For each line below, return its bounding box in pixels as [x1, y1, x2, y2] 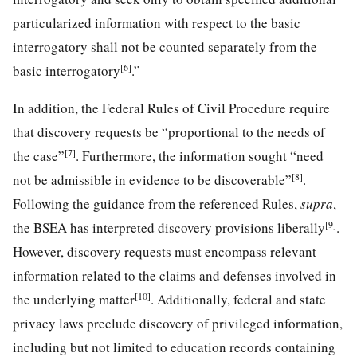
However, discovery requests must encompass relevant [13, 241, 316, 261]
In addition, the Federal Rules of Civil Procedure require [13, 98, 330, 117]
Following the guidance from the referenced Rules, [13, 194, 300, 213]
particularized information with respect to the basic [13, 13, 300, 32]
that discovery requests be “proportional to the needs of [13, 122, 325, 141]
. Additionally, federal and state [151, 289, 326, 308]
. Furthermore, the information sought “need [76, 146, 324, 165]
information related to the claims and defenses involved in [13, 265, 336, 284]
